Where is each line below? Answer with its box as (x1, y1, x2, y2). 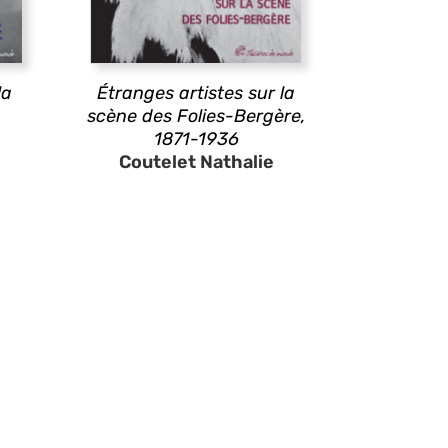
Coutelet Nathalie (118, 151, 274, 173)
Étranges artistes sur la (97, 82, 295, 104)
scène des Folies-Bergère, (86, 105, 306, 127)
